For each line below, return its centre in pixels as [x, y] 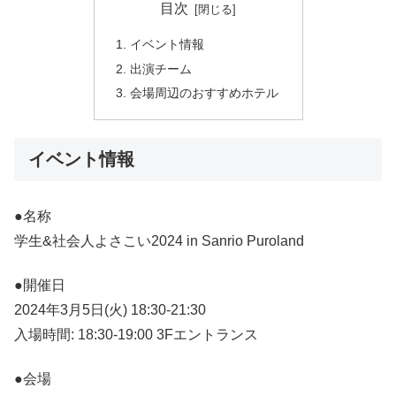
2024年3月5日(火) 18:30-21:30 [110, 309]
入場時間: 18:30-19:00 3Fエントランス [136, 334]
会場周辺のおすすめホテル [204, 93]
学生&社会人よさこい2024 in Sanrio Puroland [159, 240]
